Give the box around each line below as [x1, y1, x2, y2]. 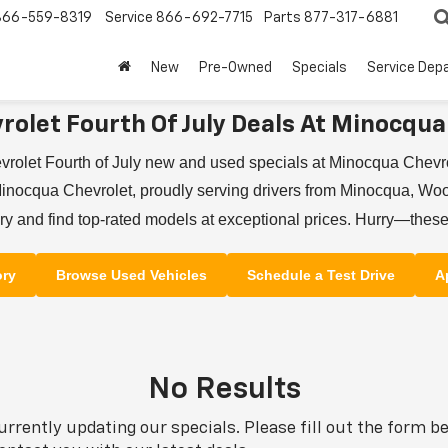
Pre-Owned [199, 61, 272, 76]
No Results [147, 374, 301, 405]
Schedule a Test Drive [246, 266, 395, 283]
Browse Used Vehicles [55, 266, 207, 283]
